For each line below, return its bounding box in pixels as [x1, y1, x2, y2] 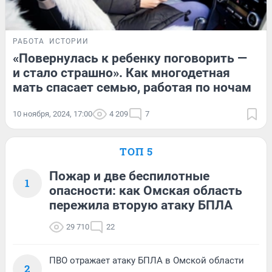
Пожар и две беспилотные [49, 168, 209, 183]
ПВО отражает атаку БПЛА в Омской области [49, 254, 244, 266]
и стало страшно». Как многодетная [13, 65, 230, 80]
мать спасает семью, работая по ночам [13, 80, 251, 95]
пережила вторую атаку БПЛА [49, 197, 233, 212]
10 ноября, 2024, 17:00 [13, 109, 92, 118]
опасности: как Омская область [49, 183, 242, 198]
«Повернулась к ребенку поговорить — [13, 50, 247, 66]
